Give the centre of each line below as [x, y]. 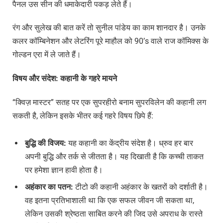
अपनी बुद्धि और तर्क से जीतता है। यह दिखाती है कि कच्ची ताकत [114, 156]
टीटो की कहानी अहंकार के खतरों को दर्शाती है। [141, 187]
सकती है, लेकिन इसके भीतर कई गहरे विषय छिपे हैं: [83, 115]
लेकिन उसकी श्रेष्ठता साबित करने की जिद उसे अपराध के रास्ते [114, 214]
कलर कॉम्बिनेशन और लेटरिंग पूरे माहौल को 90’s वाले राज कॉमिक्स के [111, 41]
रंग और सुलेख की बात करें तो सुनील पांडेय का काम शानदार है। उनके [109, 28]
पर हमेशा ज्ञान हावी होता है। [64, 170]
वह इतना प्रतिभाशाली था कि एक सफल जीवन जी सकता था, [110, 200]
